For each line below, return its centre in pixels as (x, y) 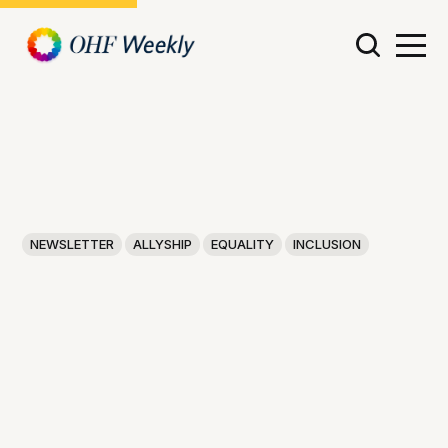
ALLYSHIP (163, 244)
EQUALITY (243, 244)
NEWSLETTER (72, 244)
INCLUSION (327, 244)
